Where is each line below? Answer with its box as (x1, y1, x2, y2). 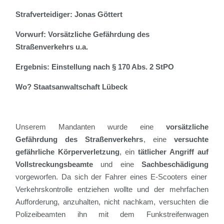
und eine (93, 160, 141, 169)
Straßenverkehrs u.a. (15, 42, 88, 51)
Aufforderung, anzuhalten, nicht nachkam (15, 197, 153, 206)
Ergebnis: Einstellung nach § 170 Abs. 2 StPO (15, 62, 176, 71)
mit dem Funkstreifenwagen (86, 210, 208, 219)
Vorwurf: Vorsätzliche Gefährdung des (15, 30, 150, 39)
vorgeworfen (15, 172, 56, 181)
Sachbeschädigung (141, 160, 208, 169)
